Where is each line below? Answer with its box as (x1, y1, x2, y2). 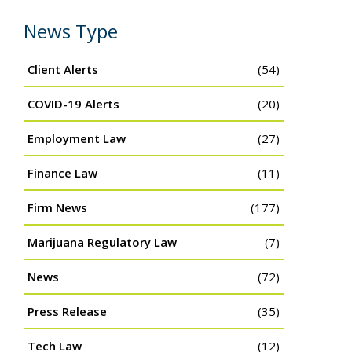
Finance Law (27, 165, 97, 181)
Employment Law (27, 130, 126, 147)
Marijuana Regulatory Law (27, 234, 177, 251)
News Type (24, 18, 118, 45)
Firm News (27, 200, 87, 216)
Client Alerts (27, 61, 98, 78)
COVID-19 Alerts (27, 96, 119, 112)
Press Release (27, 303, 107, 320)
